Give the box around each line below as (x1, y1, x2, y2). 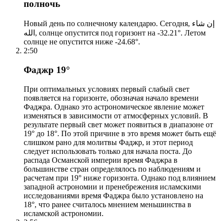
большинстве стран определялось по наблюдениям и (24, 164, 201, 173)
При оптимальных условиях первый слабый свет (24, 84, 189, 93)
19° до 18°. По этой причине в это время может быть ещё (24, 129, 216, 138)
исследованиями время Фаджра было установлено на (24, 191, 203, 200)
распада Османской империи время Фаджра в (24, 155, 178, 164)
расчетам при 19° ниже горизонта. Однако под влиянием (24, 173, 216, 182)
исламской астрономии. (24, 209, 104, 218)
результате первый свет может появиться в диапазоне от (24, 120, 213, 129)
